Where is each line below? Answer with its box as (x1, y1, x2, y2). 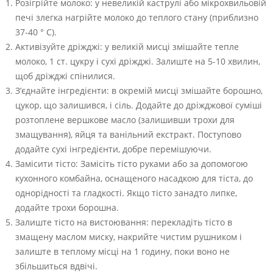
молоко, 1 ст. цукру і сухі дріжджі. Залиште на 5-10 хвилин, (15, 55, 260, 67)
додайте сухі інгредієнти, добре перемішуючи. (15, 143, 211, 155)
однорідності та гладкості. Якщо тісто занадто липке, (15, 186, 237, 199)
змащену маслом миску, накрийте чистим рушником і (15, 230, 242, 243)
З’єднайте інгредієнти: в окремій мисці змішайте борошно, (15, 84, 263, 96)
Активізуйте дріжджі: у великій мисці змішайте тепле (15, 40, 239, 52)
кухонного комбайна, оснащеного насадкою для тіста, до (15, 172, 253, 184)
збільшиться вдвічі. (15, 260, 97, 272)
